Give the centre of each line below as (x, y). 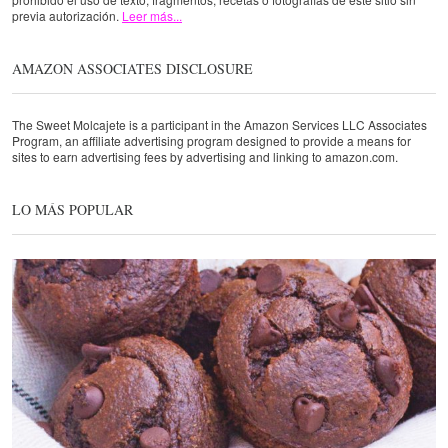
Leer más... (152, 15)
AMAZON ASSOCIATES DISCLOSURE (132, 68)
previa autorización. (67, 15)
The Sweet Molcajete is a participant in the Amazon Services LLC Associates (219, 125)
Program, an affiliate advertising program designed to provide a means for (211, 141)
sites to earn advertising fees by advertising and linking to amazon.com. (205, 157)
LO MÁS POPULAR (72, 210)
